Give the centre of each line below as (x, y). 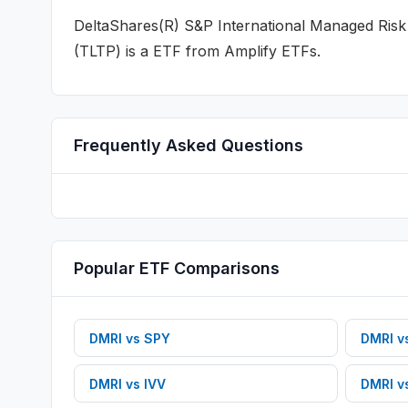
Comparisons (224, 268)
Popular (107, 268)
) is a (134, 51)
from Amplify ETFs (249, 51)
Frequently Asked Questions (189, 145)
